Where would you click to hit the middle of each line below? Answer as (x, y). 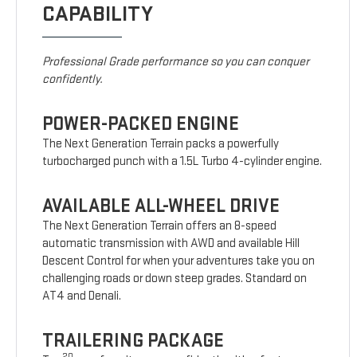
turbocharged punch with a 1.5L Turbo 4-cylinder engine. (182, 162)
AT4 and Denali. (82, 296)
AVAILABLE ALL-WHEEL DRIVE (161, 206)
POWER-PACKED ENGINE (141, 124)
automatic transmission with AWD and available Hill (171, 244)
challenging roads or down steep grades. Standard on (175, 279)
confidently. (73, 80)
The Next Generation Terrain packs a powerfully (161, 144)
